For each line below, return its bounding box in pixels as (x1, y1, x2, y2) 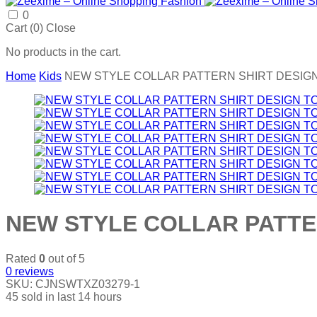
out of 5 (45, 252, 85, 265)
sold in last (18, 290, 78, 303)
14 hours (78, 290, 122, 303)
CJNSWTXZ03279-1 (35, 277, 140, 290)
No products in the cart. (6, 46, 121, 58)
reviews (12, 265, 54, 277)
